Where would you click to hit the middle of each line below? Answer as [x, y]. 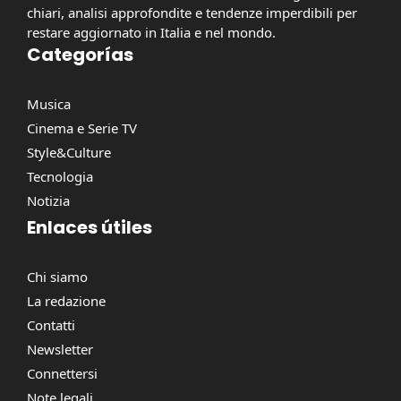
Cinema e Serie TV [82, 128]
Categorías [80, 55]
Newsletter [60, 350]
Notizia [48, 201]
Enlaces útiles [90, 228]
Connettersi [62, 374]
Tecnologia [60, 177]
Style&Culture [69, 153]
